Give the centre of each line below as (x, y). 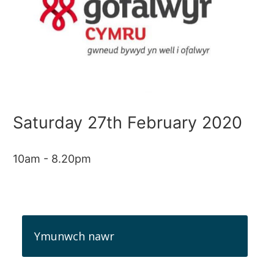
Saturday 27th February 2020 (128, 122)
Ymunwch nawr (75, 236)
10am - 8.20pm (52, 158)
